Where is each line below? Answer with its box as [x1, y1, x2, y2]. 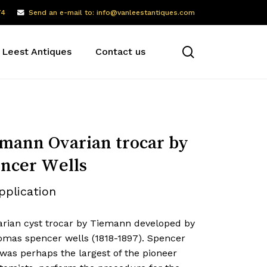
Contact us [95, 46, 145, 57]
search [194, 44, 231, 58]
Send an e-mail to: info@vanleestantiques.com [29, 8, 195, 17]
